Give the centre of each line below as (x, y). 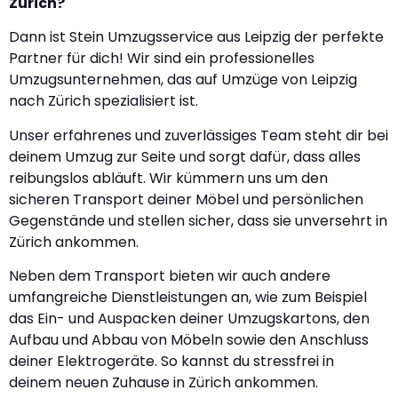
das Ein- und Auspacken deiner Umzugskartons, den (189, 319)
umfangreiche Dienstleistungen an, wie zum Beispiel (188, 298)
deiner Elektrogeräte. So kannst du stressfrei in (171, 362)
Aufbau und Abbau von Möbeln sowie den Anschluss (189, 340)
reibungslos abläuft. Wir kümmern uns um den (168, 178)
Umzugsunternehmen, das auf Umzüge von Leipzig (183, 80)
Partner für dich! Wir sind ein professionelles (162, 59)
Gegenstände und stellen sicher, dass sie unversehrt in (198, 220)
